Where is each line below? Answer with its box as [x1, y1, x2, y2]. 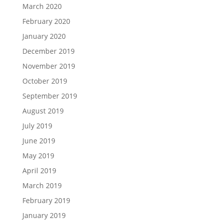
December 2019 [22, 46, 75, 56]
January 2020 [22, 31, 66, 41]
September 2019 [22, 91, 77, 101]
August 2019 [22, 106, 64, 115]
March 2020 [22, 1, 62, 11]
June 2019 [22, 136, 55, 145]
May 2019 [22, 151, 54, 160]
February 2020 [22, 16, 70, 26]
